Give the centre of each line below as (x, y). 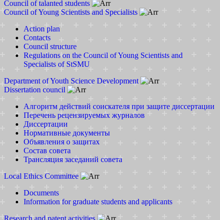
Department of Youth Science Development (71, 81)
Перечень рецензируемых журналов (84, 115)
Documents (41, 193)
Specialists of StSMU (57, 64)
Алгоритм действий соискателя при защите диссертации (119, 106)
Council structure (50, 46)
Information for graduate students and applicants (98, 202)
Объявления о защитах (62, 142)
